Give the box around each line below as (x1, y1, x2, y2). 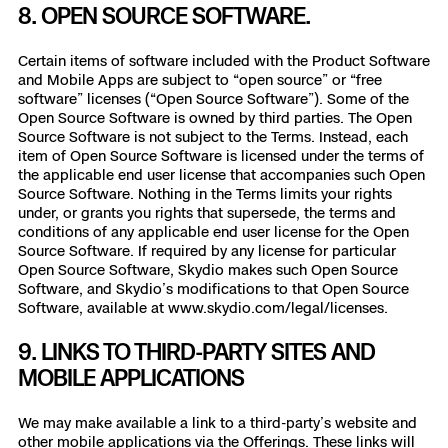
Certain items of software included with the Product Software (18, 52, 430, 69)
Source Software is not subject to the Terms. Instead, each (18, 128, 408, 145)
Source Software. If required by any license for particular (18, 242, 396, 259)
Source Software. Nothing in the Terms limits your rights (18, 185, 392, 202)
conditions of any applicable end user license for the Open (18, 223, 409, 240)
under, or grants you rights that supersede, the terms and (18, 204, 396, 221)
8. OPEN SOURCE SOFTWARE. (18, 2, 310, 29)
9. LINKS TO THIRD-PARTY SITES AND (18, 338, 375, 365)
